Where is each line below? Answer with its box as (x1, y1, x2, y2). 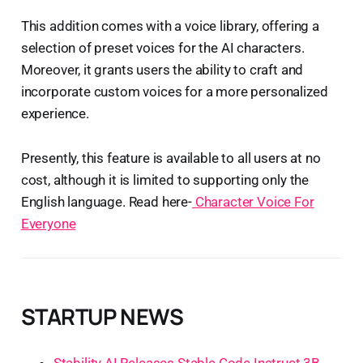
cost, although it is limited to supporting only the (20, 171, 310, 188)
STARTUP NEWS (20, 301, 184, 331)
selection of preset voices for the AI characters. (20, 39, 305, 56)
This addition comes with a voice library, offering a (20, 17, 319, 34)
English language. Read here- (20, 193, 192, 210)
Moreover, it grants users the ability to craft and (20, 61, 304, 78)
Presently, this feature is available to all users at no (20, 149, 321, 166)
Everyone (20, 215, 76, 232)
